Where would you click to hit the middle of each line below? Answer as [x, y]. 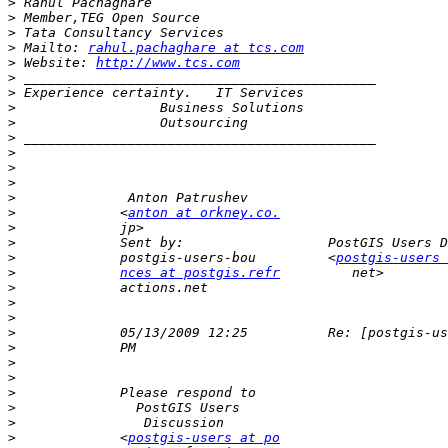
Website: [56, 63]
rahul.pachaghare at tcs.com [196, 48]
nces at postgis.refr [200, 273]
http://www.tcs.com [168, 63]
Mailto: [52, 48]
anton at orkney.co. [204, 213]
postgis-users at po [204, 438]
